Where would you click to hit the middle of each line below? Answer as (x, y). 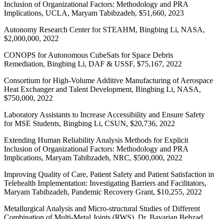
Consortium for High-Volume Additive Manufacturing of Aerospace (109, 81)
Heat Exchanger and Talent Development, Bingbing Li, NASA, (102, 89)
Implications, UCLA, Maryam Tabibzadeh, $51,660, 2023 (94, 13)
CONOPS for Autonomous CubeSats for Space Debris (88, 55)
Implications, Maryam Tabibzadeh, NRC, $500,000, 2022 (93, 158)
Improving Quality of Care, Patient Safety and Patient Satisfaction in (109, 175)
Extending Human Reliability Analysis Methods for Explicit (96, 140)
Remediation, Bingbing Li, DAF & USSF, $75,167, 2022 (93, 64)
